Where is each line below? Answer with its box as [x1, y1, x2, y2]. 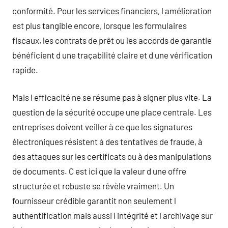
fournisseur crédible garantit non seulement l [12, 195, 176, 206]
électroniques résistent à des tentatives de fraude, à [12, 136, 203, 147]
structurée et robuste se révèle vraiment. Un [12, 181, 174, 191]
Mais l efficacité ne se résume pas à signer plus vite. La [12, 92, 212, 102]
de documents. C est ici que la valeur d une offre [12, 166, 186, 176]
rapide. [12, 64, 38, 75]
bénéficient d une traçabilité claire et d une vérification [12, 49, 212, 60]
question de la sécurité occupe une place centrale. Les [12, 107, 212, 117]
